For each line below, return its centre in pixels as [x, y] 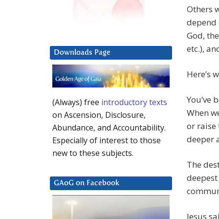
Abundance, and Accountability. [109, 128]
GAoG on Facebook [87, 183]
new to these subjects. [93, 153]
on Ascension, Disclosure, [99, 115]
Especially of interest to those [107, 141]
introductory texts [134, 102]
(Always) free [77, 102]
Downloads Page [82, 53]
